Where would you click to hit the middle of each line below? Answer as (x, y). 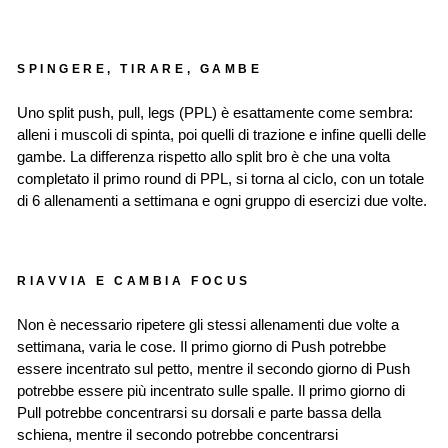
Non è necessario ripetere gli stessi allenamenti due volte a (208, 325)
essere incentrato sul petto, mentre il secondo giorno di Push (213, 369)
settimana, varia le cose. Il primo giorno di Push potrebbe (201, 347)
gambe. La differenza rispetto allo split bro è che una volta (203, 157)
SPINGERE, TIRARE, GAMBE (140, 69)
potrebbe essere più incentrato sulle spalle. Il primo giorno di (211, 391)
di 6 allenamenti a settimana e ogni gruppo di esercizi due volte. (222, 201)
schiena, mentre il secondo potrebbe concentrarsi (177, 435)
